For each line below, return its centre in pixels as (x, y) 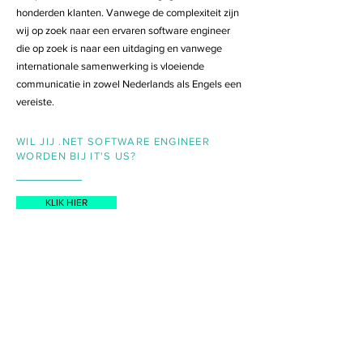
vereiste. (35, 102)
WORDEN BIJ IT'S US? (77, 156)
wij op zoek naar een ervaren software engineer (123, 30)
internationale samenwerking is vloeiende (110, 66)
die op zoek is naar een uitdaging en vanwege (119, 48)
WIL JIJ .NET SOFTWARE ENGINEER (113, 141)
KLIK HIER (66, 203)
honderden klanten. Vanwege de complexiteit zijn (128, 13)
